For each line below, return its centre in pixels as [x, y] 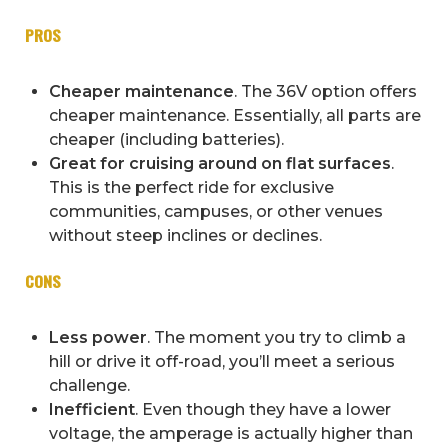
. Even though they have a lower [263, 410]
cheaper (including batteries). [166, 140]
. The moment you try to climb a [276, 338]
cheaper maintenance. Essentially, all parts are [235, 116]
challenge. [89, 386]
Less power [98, 338]
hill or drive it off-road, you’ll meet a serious [222, 362]
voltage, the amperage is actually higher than [231, 434]
